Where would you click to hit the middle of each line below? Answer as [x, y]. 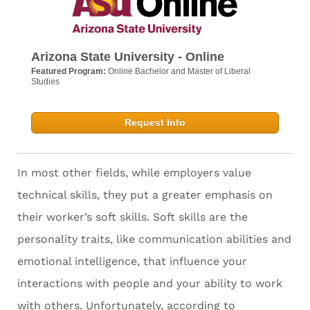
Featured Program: [70, 72]
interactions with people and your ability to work [150, 284]
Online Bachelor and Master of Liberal [179, 72]
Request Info [155, 123]
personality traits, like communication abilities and [154, 239]
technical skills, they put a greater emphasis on [145, 195]
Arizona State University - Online [128, 57]
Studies [45, 82]
